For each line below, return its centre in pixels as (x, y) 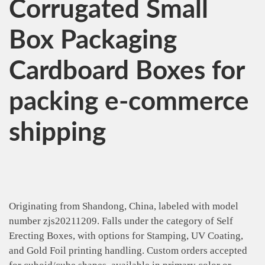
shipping (57, 133)
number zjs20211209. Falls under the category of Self (121, 221)
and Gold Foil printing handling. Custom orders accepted (128, 251)
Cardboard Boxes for (127, 72)
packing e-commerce (129, 103)
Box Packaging (93, 41)
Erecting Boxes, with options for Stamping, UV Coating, (126, 236)
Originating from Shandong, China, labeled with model (124, 206)
